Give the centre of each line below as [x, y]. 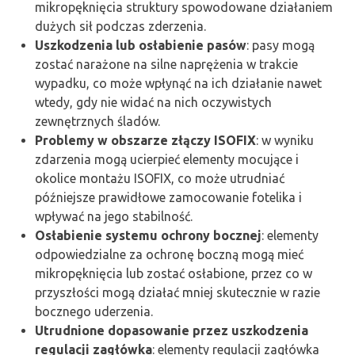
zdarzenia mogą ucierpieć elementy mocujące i [167, 159]
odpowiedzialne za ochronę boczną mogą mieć [169, 254]
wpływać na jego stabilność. [114, 216]
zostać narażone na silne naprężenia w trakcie [166, 64]
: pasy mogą [281, 45]
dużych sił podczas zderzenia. [120, 26]
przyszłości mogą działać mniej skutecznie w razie [177, 292]
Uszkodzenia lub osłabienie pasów [141, 45]
